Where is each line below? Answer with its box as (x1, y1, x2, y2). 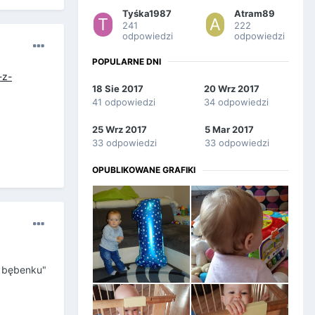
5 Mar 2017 (205, 124, 254, 136)
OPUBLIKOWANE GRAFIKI (92, 165, 195, 176)
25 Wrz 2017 (92, 124, 147, 136)
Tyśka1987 (122, 7, 172, 19)
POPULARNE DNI (92, 56, 161, 67)
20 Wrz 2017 (204, 83, 259, 95)
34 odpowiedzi (204, 96, 269, 108)
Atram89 (234, 7, 276, 19)
